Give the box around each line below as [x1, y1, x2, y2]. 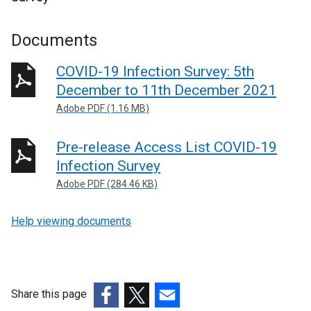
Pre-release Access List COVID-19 [56, 138, 277, 155]
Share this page [11, 287, 87, 301]
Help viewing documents [11, 215, 131, 228]
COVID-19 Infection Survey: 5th [56, 63, 254, 80]
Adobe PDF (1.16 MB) [56, 103, 149, 114]
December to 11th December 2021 [56, 82, 276, 99]
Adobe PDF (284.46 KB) [56, 178, 158, 190]
